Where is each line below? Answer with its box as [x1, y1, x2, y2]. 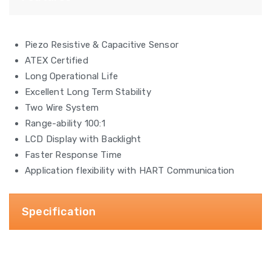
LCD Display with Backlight [25, 134, 142, 145]
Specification [22, 205, 96, 218]
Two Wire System [25, 102, 99, 113]
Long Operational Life [25, 71, 119, 82]
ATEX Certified [25, 55, 88, 66]
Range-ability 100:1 [25, 118, 105, 129]
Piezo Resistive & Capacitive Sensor [25, 39, 178, 50]
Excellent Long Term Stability [25, 87, 151, 97]
